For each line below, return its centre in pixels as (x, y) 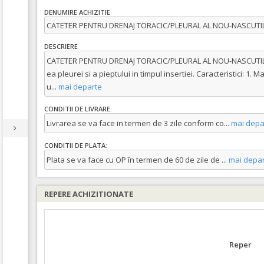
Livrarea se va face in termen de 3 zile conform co (135, 123)
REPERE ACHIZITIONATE (89, 194)
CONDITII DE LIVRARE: (78, 109)
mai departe (79, 87)
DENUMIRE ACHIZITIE (77, 12)
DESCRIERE (61, 47)
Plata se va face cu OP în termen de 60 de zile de (134, 160)
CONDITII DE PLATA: (76, 146)
